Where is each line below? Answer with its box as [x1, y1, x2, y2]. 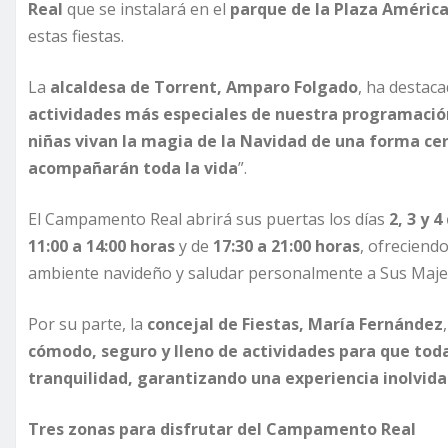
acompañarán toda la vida [28, 157, 238, 180]
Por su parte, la [28, 313, 147, 336]
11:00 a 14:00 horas [28, 235, 175, 258]
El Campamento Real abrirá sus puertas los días [28, 208, 389, 231]
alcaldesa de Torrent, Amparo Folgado [50, 76, 358, 99]
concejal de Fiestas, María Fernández [147, 313, 443, 336]
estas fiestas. [28, 25, 124, 48]
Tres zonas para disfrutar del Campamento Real [28, 418, 416, 441]
